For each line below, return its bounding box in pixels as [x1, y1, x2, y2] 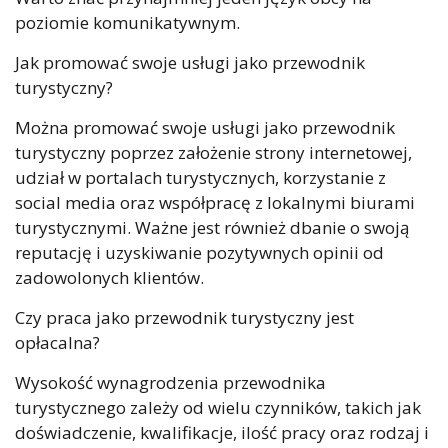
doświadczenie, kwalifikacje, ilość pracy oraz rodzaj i [15, 421, 429, 445]
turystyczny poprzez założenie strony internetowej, [15, 141, 412, 165]
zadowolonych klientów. [15, 266, 204, 290]
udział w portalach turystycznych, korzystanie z [15, 166, 386, 190]
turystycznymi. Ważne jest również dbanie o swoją [15, 216, 409, 240]
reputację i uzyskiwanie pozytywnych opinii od [15, 241, 384, 265]
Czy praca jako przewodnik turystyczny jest [15, 306, 354, 330]
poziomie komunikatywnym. [15, 11, 240, 35]
